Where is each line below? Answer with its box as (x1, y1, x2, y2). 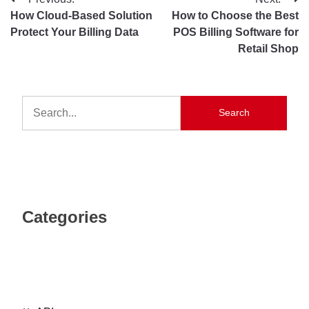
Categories (22, 207, 107, 226)
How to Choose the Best (172, 9, 299, 21)
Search (218, 107, 250, 119)
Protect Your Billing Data (10, 26, 139, 38)
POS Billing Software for (173, 26, 299, 38)
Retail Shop (238, 42, 299, 54)
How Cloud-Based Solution (10, 9, 152, 21)
